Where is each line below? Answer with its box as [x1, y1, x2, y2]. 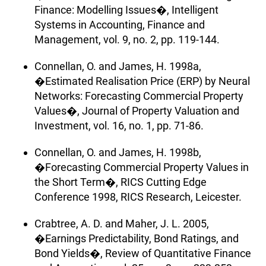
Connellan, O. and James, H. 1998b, [34, 145, 201, 159]
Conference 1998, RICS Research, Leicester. [34, 190, 242, 203]
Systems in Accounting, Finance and [34, 18, 205, 31]
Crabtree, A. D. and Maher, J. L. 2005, [34, 217, 209, 230]
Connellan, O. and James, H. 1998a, [34, 59, 201, 72]
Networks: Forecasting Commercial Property [34, 89, 243, 102]
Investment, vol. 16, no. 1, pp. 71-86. [34, 119, 204, 132]
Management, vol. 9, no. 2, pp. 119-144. [34, 33, 220, 46]
